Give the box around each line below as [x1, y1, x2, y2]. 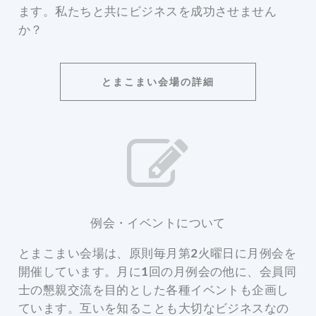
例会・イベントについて [90, 214, 226, 230]
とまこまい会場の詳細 [101, 75, 214, 88]
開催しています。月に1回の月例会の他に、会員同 [18, 263, 296, 279]
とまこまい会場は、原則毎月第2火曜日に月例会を [18, 245, 296, 260]
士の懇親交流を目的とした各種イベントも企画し [18, 281, 289, 297]
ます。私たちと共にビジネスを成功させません [18, 3, 277, 18]
